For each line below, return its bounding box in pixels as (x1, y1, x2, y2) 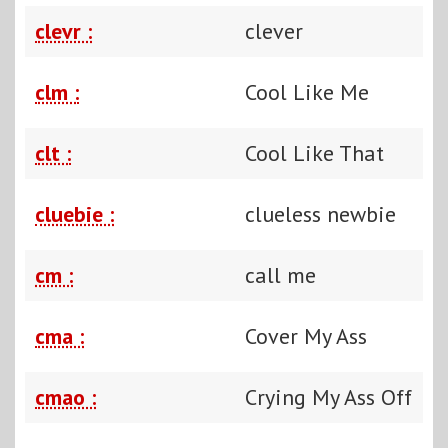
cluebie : (35, 199, 114, 228)
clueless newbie (245, 199, 396, 228)
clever (245, 16, 303, 45)
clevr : (35, 16, 92, 45)
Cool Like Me (245, 77, 369, 106)
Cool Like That (245, 138, 384, 167)
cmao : (35, 382, 96, 411)
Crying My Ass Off (245, 382, 412, 411)
